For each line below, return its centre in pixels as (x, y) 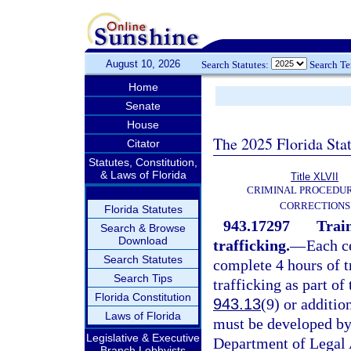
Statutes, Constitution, (143, 162)
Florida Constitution (143, 297)
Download (143, 241)
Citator (143, 143)
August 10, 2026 (143, 64)
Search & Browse (143, 228)
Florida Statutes (143, 209)
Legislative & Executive (143, 338)
